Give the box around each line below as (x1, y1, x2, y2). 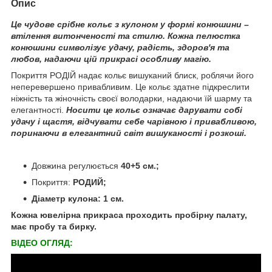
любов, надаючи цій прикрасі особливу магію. (11, 53, 211, 64)
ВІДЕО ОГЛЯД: (11, 237, 73, 248)
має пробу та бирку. (11, 221, 97, 231)
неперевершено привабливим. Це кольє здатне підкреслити (11, 81, 250, 92)
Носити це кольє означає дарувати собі (64, 104, 242, 115)
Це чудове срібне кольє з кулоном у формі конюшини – (11, 19, 249, 29)
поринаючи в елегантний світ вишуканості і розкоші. (11, 127, 246, 138)
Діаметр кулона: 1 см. (32, 193, 124, 203)
